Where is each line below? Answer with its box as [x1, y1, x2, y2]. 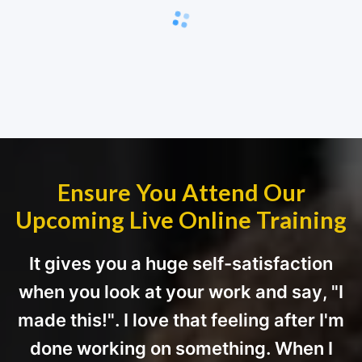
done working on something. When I [29, 337, 333, 359]
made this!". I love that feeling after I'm [18, 309, 344, 330]
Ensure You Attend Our [57, 177, 305, 206]
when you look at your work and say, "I [19, 280, 343, 302]
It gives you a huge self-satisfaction [29, 252, 333, 274]
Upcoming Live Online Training [15, 204, 347, 234]
